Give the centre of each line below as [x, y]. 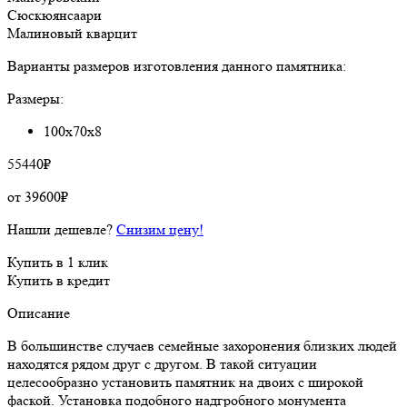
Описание [39, 313]
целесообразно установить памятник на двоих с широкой [185, 382]
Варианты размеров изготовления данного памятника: [177, 65]
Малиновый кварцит [72, 33]
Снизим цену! [160, 229]
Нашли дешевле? [62, 229]
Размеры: [35, 98]
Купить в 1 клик [58, 262]
